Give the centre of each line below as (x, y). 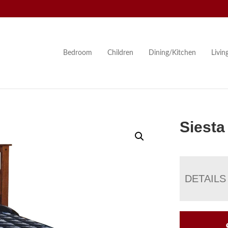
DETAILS (206, 178)
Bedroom (77, 53)
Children (120, 53)
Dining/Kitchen (172, 53)
